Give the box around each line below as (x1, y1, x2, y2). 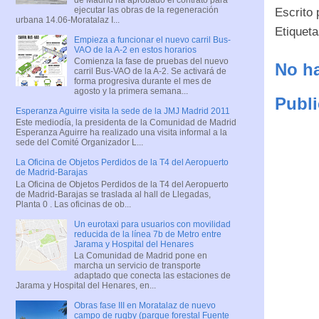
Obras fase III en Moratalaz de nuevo (73, 300, 216, 311)
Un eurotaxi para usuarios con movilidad (73, 219, 231, 229)
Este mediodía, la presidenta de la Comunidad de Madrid (16, 117, 236, 128)
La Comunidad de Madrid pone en (73, 251, 207, 261)
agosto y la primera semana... (73, 85, 188, 96)
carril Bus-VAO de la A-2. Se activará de (73, 66, 226, 76)
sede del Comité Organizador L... (16, 137, 143, 148)
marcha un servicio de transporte (73, 261, 201, 271)
